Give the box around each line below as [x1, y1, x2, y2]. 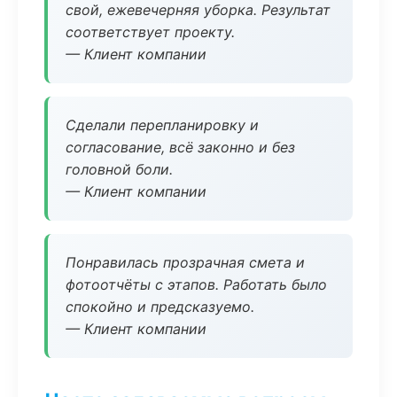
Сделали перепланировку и [66, 116, 259, 134]
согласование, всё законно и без [66, 138, 295, 156]
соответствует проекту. [66, 23, 235, 41]
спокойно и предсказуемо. [66, 298, 254, 315]
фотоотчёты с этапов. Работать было [66, 276, 327, 293]
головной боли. [66, 160, 173, 178]
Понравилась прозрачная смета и [66, 253, 305, 271]
